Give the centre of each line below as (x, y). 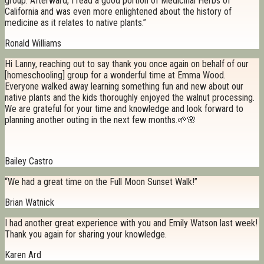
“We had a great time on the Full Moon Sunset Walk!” (101, 182)
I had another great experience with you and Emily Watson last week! (131, 223)
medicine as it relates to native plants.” (75, 23)
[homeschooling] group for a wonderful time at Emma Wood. (115, 75)
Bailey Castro (29, 161)
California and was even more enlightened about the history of (118, 12)
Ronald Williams (33, 44)
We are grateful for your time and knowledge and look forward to (124, 109)
